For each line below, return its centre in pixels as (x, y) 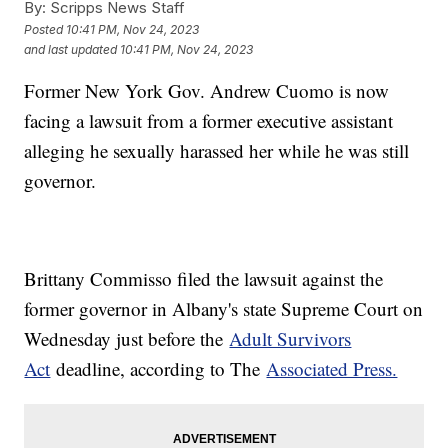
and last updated (71, 49)
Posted (45, 29)
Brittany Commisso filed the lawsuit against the (204, 279)
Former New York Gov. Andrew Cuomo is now (207, 91)
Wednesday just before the (127, 339)
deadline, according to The (158, 369)
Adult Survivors (290, 339)
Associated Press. (332, 369)
